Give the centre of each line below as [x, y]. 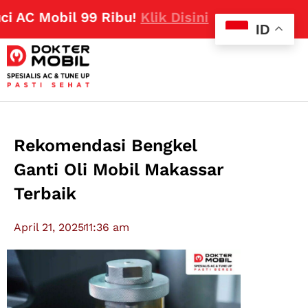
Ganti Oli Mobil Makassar [119, 170]
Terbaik [45, 194]
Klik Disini [135, 17]
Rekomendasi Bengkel [106, 146]
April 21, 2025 [49, 228]
